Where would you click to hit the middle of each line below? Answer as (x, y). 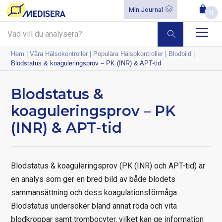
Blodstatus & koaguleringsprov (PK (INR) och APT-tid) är (108, 166)
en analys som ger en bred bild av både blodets (93, 179)
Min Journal (146, 9)
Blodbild (180, 54)
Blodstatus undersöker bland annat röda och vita (94, 206)
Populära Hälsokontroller (128, 54)
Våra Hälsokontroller (59, 54)
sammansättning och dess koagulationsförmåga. (95, 192)
